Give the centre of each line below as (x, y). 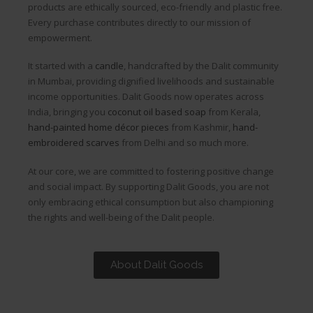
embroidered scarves (74, 143)
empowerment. (60, 37)
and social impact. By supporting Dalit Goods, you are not (148, 186)
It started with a (61, 66)
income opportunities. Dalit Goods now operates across (146, 97)
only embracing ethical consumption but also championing (151, 202)
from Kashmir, (201, 128)
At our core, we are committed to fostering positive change (151, 171)
